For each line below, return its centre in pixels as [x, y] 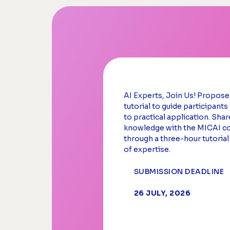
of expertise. [147, 149]
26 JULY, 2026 [162, 193]
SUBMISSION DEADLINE [179, 172]
